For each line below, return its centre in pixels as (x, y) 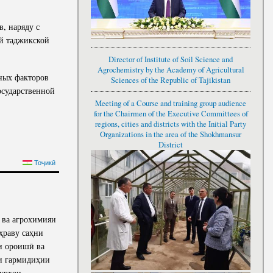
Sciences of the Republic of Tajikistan (171, 80)
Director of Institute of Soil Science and (171, 60)
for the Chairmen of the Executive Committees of (171, 114)
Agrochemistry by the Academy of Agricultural (171, 70)
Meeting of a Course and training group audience (171, 104)
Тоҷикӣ (44, 162)
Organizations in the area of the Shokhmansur (171, 135)
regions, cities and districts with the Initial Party (171, 124)
